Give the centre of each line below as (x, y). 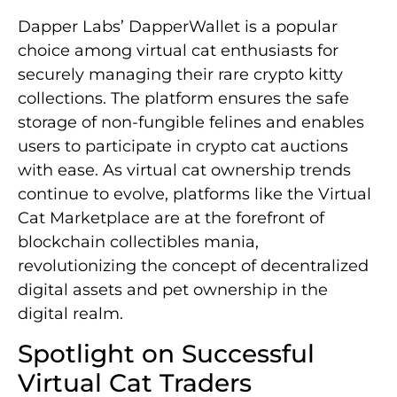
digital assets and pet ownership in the (173, 290)
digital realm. (70, 314)
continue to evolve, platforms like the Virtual (195, 195)
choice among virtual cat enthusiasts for (178, 51)
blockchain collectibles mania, (138, 242)
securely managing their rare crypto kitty (180, 75)
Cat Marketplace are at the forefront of (171, 218)
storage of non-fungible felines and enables (191, 123)
